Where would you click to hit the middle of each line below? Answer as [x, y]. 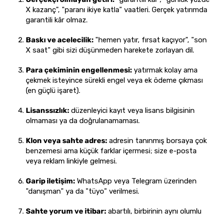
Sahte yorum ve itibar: [66, 211]
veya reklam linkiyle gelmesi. [71, 161]
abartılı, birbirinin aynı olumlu [154, 211]
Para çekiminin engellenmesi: [79, 70]
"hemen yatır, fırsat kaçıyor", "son [150, 40]
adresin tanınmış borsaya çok [157, 141]
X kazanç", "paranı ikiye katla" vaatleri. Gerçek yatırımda [117, 10]
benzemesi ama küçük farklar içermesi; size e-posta [111, 151]
